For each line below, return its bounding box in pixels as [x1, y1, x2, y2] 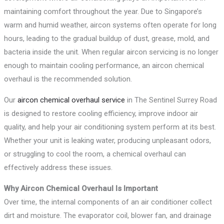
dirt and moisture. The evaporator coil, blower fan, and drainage [4, 211, 212, 220]
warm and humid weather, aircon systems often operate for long [4, 20, 217, 30]
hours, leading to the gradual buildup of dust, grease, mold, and [4, 34, 210, 43]
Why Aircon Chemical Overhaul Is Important [4, 184, 158, 193]
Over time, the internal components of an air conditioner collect [4, 197, 212, 207]
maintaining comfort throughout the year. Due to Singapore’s [4, 7, 202, 16]
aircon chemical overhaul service [17, 95, 125, 105]
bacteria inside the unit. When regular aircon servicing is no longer [4, 47, 219, 57]
